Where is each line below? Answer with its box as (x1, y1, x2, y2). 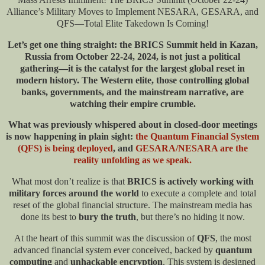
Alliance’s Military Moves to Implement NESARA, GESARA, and (7, 6, 258, 17)
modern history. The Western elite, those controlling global (16, 75, 249, 85)
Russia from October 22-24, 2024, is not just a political (25, 51, 240, 62)
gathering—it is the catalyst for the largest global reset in (20, 63, 245, 73)
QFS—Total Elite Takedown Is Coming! (56, 18, 209, 28)
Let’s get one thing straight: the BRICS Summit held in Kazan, (7, 39, 258, 50)
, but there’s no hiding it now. (135, 212, 245, 222)
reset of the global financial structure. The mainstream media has (13, 200, 252, 211)
